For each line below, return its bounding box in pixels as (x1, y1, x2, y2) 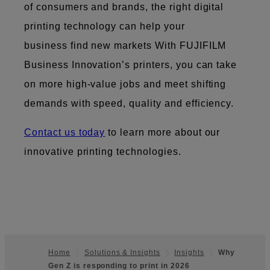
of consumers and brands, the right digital (24, 1, 224, 12)
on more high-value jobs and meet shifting (24, 78, 227, 89)
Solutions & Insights (84, 248, 161, 257)
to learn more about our (105, 127, 221, 137)
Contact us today (24, 127, 105, 137)
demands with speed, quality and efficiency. (24, 98, 240, 108)
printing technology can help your (24, 20, 185, 31)
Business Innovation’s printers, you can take (24, 59, 237, 70)
